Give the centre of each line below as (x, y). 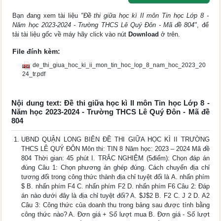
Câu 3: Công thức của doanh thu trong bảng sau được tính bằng (115, 205)
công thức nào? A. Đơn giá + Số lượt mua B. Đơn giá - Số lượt (115, 215)
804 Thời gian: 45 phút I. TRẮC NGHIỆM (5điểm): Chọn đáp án (115, 158)
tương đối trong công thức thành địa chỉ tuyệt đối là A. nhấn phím (115, 177)
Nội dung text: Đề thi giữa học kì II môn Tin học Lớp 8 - (110, 103)
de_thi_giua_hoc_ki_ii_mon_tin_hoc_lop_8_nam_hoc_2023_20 (119, 65)
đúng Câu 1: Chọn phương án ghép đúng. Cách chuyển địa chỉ (115, 168)
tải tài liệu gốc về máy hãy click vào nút (71, 35)
